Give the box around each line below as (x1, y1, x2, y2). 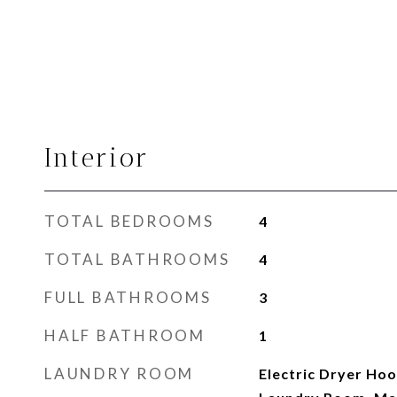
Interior (44, 143, 150, 173)
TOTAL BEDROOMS (44, 212, 214, 230)
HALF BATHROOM (44, 326, 206, 345)
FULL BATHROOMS (44, 288, 212, 307)
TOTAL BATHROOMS (44, 250, 230, 269)
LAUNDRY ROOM (44, 364, 194, 383)
